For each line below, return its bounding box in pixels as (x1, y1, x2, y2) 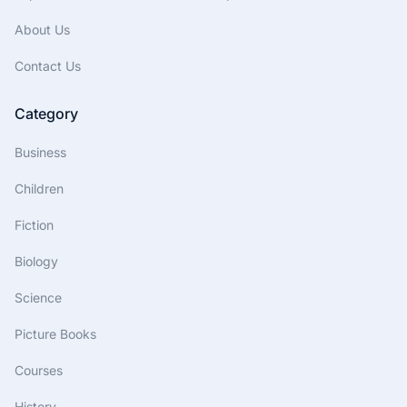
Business (15, 144, 66, 161)
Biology (15, 253, 58, 270)
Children (15, 181, 64, 197)
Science (15, 290, 62, 306)
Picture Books (15, 326, 96, 342)
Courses (15, 362, 63, 379)
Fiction (15, 217, 54, 233)
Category (15, 104, 78, 124)
